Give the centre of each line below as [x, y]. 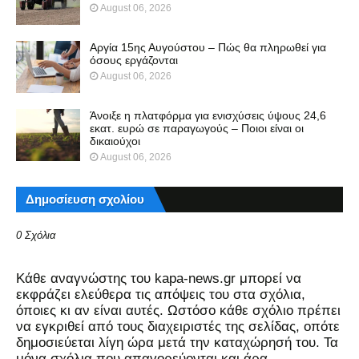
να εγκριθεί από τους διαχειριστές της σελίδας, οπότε [178, 326]
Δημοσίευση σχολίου [85, 199]
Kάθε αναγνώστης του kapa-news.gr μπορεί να [159, 278]
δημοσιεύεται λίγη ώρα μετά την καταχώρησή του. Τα [177, 342]
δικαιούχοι [115, 141]
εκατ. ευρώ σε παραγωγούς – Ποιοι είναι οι [197, 128]
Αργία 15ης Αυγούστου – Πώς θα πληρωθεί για [208, 47]
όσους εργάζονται [134, 60]
